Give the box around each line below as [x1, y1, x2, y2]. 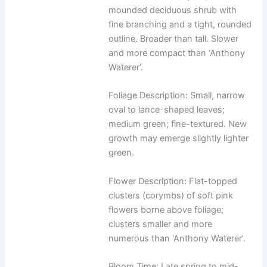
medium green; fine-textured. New [108, 119, 247, 130]
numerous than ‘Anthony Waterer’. [108, 232, 246, 244]
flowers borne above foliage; [108, 204, 224, 215]
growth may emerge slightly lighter [108, 133, 249, 144]
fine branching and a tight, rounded [108, 19, 252, 30]
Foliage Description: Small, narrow [108, 90, 246, 101]
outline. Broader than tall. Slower [108, 33, 239, 45]
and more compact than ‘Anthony [108, 48, 246, 59]
